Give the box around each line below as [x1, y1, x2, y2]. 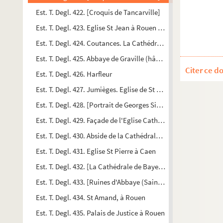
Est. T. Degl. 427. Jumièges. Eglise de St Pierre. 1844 [36, 85, 192, 94]
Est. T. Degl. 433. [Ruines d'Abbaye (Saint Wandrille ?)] [36, 177, 201, 187]
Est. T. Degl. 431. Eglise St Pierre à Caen [36, 146, 156, 156]
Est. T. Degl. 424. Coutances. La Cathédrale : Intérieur [36, 38, 198, 48]
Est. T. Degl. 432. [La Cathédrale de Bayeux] [36, 162, 168, 171]
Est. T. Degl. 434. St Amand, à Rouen [36, 193, 145, 202]
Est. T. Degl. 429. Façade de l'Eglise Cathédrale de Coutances [36, 115, 221, 125]
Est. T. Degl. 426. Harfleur [36, 69, 112, 79]
